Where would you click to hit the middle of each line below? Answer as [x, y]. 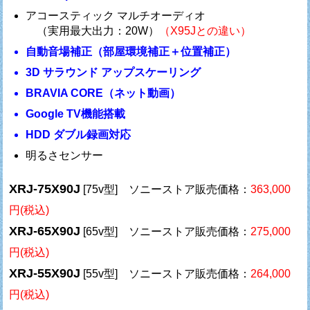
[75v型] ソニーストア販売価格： [166, 190]
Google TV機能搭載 [76, 113]
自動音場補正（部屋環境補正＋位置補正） [131, 51]
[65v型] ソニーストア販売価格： [166, 232]
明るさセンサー [65, 155]
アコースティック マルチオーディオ [116, 15]
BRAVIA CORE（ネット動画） [103, 93]
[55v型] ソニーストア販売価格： [166, 274]
